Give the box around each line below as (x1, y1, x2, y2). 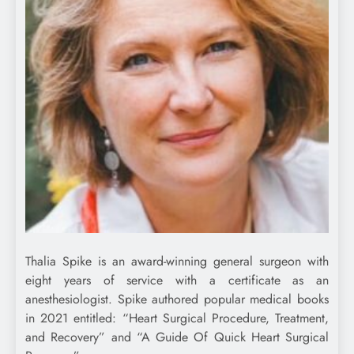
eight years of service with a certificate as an (25, 271, 329, 290)
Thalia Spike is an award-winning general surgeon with (25, 252, 329, 271)
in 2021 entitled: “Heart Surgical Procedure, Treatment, (25, 309, 329, 328)
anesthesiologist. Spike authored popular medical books (25, 290, 329, 309)
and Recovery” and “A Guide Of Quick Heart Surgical (25, 328, 329, 347)
